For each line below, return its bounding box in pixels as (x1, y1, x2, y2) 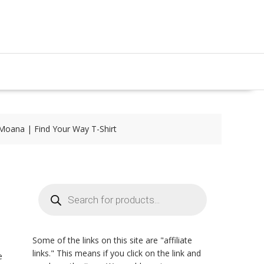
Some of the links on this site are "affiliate (32, 235, 192, 246)
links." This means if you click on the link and (32, 247, 201, 259)
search (38, 190, 63, 201)
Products (38, 181, 72, 193)
